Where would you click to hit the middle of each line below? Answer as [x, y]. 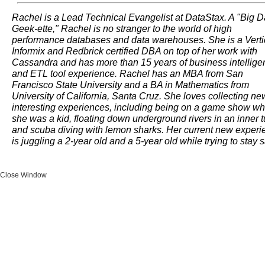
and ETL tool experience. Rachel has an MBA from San [127, 73]
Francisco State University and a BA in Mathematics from [130, 85]
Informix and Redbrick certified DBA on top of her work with [135, 51]
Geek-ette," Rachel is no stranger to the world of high [122, 28]
